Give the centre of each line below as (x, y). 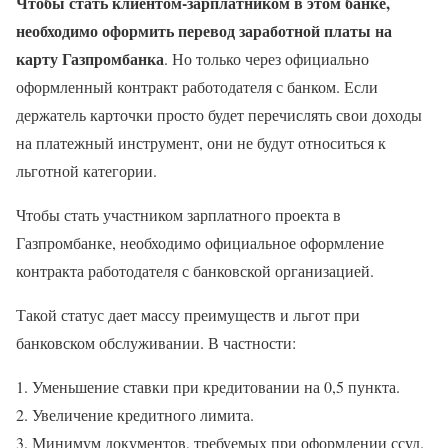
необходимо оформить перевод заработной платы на (204, 31)
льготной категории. (86, 171)
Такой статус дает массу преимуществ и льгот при (188, 315)
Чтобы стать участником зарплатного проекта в (178, 215)
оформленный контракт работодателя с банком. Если (197, 87)
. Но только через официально (266, 59)
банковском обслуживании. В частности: (156, 343)
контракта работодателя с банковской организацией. (195, 271)
